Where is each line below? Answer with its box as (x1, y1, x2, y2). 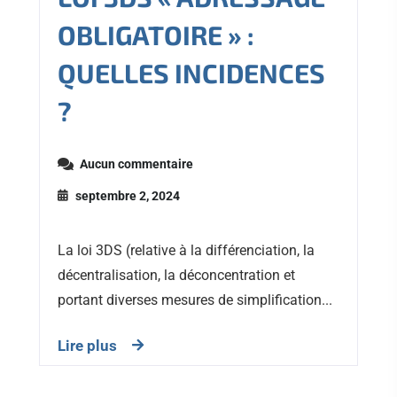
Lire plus (58, 337, 117, 355)
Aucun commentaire (80, 157, 193, 172)
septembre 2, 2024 (75, 189, 180, 204)
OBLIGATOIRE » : (58, 19, 254, 51)
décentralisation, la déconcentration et (58, 267, 295, 284)
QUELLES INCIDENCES (58, 57, 325, 90)
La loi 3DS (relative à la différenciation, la (58, 242, 315, 260)
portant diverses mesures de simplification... (58, 292, 332, 309)
